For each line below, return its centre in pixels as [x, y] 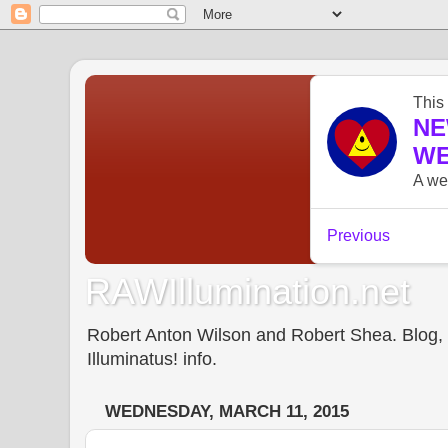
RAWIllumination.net [247, 291]
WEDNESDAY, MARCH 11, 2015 [227, 412]
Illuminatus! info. [152, 358]
